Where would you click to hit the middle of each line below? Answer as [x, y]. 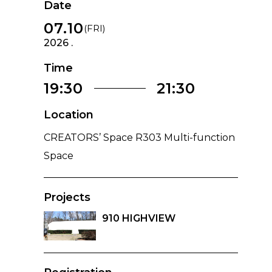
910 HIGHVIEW [139, 218]
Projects [67, 197]
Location [69, 114]
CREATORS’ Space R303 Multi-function [139, 137]
